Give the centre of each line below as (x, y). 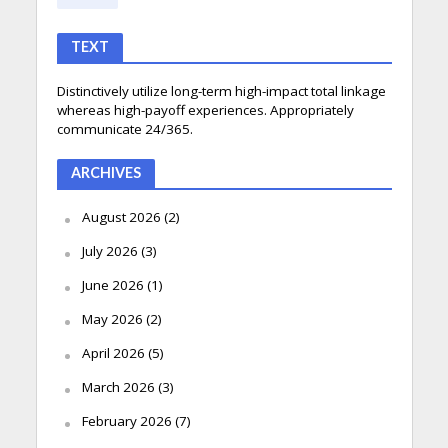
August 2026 (121, 217)
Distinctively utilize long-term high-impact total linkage (221, 91)
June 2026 (112, 285)
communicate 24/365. (124, 129)
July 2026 (109, 251)
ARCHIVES (105, 173)
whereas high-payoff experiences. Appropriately (205, 110)
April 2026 (113, 353)
